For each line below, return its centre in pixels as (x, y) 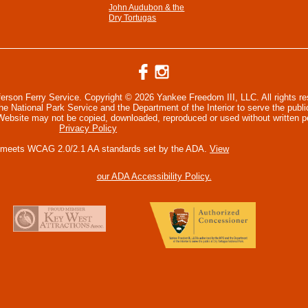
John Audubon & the (147, 8)
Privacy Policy (88, 128)
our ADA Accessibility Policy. (154, 176)
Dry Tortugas (133, 18)
